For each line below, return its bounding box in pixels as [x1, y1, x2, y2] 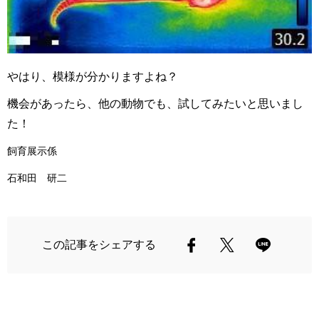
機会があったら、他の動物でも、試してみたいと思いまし [7, 97, 303, 110]
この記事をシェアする [42, 238, 156, 251]
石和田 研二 [7, 172, 67, 184]
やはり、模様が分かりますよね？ [7, 70, 189, 83]
